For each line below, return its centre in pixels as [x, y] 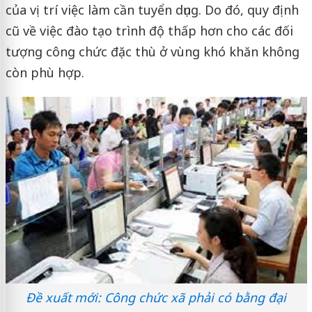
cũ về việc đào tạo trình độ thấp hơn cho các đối [149, 31]
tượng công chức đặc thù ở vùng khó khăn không [152, 52]
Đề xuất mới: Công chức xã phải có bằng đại [156, 298]
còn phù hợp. [45, 72]
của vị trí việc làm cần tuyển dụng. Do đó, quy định [152, 10]
